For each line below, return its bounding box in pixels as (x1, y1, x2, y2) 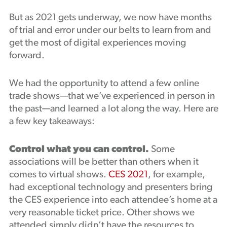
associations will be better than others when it (9, 158, 199, 167)
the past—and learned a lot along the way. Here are (9, 104, 218, 114)
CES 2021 (108, 170, 148, 180)
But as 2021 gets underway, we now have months (9, 13, 212, 23)
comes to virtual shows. (9, 170, 108, 180)
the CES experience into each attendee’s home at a (9, 196, 217, 205)
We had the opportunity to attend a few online (9, 79, 199, 89)
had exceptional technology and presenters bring (9, 183, 212, 193)
